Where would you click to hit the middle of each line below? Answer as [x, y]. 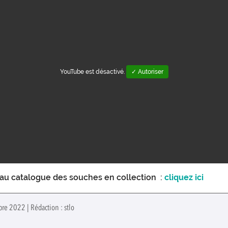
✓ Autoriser [147, 72]
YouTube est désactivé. [93, 72]
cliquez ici [184, 177]
